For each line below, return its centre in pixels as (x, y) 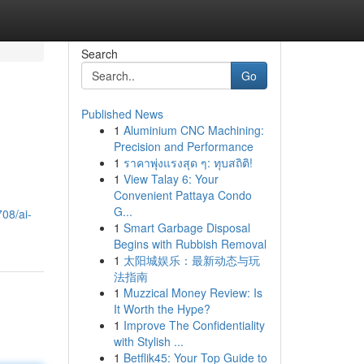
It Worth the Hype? (162, 309)
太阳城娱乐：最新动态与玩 (191, 260)
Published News (122, 114)
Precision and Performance (183, 146)
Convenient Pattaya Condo (182, 195)
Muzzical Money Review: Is (193, 292)
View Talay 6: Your (171, 179)
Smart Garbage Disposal (186, 227)
